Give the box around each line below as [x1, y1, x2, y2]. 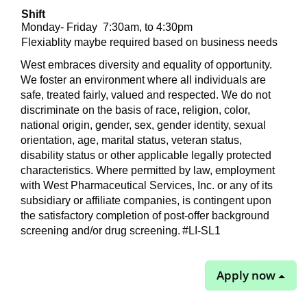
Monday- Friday [21, 21, 100, 33]
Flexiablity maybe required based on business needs [21, 36, 278, 48]
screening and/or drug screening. [21, 225, 182, 236]
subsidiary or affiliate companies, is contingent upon [21, 195, 271, 206]
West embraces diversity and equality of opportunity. [21, 59, 272, 71]
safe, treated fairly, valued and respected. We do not [21, 89, 271, 101]
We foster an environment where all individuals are [21, 74, 266, 86]
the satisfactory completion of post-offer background [21, 210, 269, 221]
